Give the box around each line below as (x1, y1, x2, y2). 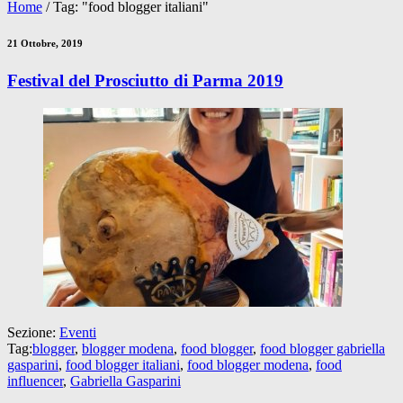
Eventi (59, 324, 96, 340)
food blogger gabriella (260, 340, 385, 356)
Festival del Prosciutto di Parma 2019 (7, 70, 283, 90)
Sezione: (7, 324, 59, 340)
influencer (7, 372, 63, 389)
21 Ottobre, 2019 (7, 37, 83, 49)
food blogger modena (187, 356, 309, 372)
